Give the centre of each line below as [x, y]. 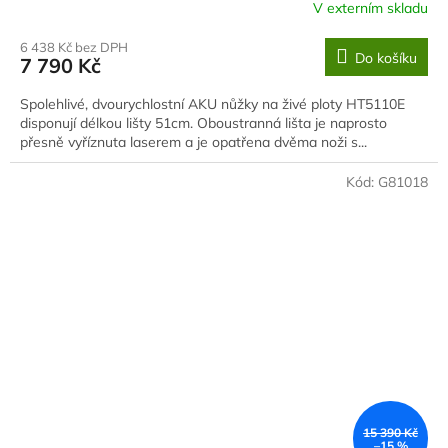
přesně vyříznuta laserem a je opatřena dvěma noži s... [193, 141]
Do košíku [386, 57]
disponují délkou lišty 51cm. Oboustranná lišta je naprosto [203, 122]
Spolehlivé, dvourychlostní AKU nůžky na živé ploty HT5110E [212, 103]
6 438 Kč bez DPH [74, 46]
